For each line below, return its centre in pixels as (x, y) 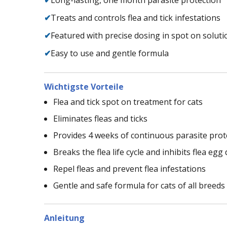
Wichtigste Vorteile (84, 86)
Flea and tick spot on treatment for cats (128, 102)
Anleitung (64, 218)
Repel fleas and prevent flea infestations (129, 168)
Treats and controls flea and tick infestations (136, 17)
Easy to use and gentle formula (110, 53)
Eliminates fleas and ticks (100, 118)
